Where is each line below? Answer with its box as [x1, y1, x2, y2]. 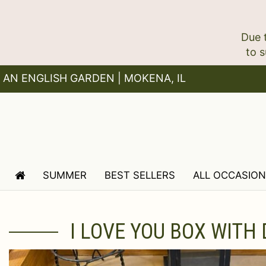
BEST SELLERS [104, 169, 175, 181]
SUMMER [43, 169, 87, 181]
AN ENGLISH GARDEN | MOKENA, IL [3, 72, 186, 84]
